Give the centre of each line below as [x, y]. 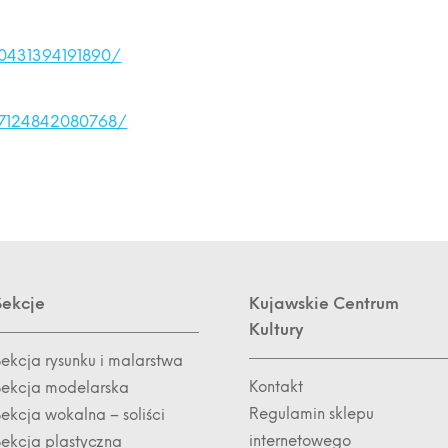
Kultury [276, 329]
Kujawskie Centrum [324, 303]
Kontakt [276, 387]
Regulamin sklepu [311, 414]
